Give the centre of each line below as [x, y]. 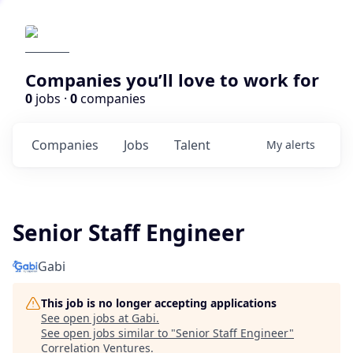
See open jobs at [86, 318]
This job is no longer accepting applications [159, 303]
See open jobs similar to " [108, 333]
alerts [300, 145]
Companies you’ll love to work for [172, 80]
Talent [192, 145]
